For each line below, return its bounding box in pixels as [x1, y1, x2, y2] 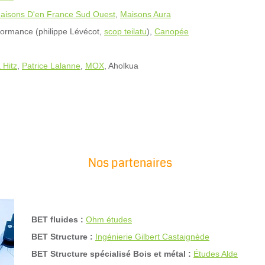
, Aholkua [104, 61, 138, 70]
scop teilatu [104, 27, 147, 36]
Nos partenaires [88, 154, 172, 172]
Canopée [154, 27, 189, 36]
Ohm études [86, 215, 132, 224]
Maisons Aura [120, 9, 171, 19]
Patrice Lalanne [22, 61, 80, 70]
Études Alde [193, 249, 238, 258]
